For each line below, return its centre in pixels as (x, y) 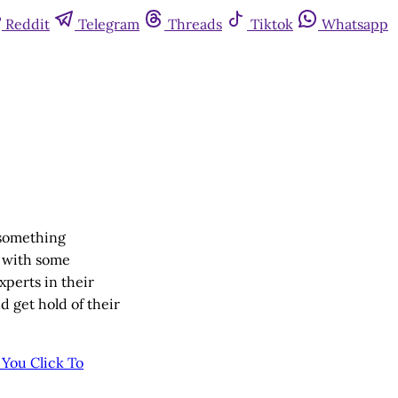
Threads (195, 24)
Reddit (28, 24)
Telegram (109, 24)
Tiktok (272, 24)
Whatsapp (355, 24)
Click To (57, 362)
